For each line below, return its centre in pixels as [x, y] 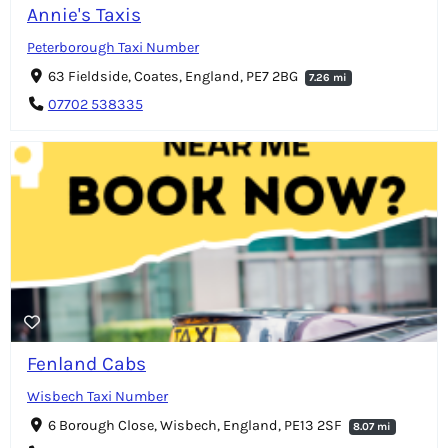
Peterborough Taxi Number [113, 48]
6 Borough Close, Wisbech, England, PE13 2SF [196, 426]
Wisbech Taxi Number [97, 397]
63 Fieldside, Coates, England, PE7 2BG [174, 77]
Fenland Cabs [86, 364]
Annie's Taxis [84, 15]
